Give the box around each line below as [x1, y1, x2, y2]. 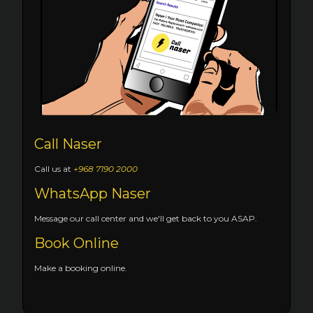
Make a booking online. [34, 263, 127, 273]
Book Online [34, 235, 119, 252]
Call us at [34, 163, 73, 174]
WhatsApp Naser [34, 185, 151, 202]
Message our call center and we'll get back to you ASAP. [34, 213, 257, 224]
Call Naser [34, 136, 102, 152]
